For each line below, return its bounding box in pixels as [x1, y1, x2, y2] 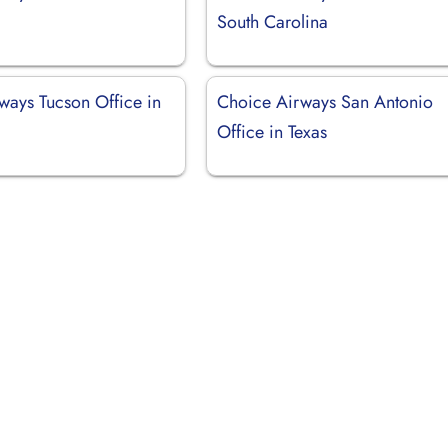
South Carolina [217, 8, 329, 35]
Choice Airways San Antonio [217, 88, 434, 115]
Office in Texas [217, 118, 328, 145]
